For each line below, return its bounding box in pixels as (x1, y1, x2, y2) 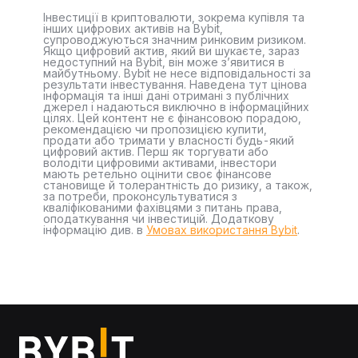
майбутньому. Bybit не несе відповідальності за (43, 66, 311, 80)
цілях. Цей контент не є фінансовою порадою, (43, 111, 301, 125)
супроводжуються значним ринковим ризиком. (43, 33, 306, 46)
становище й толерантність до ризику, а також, (43, 178, 312, 192)
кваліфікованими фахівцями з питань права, (43, 201, 282, 214)
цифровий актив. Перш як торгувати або (43, 145, 268, 158)
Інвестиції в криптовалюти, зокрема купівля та (43, 10, 304, 24)
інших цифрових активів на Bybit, (43, 22, 223, 35)
